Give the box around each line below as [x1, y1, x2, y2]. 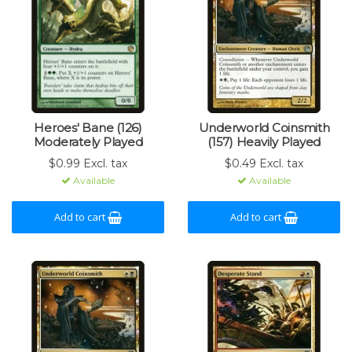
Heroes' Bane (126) [34, 120, 142, 135]
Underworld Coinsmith [198, 120, 330, 135]
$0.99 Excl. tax [49, 156, 127, 170]
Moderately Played [33, 134, 143, 149]
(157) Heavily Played [207, 134, 321, 149]
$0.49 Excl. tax [225, 156, 303, 170]
